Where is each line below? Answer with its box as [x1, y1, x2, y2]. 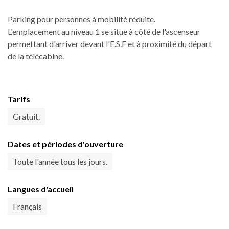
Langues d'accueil [8, 184, 74, 194]
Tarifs [8, 94, 30, 104]
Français [13, 201, 42, 212]
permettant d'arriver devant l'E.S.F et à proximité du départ [8, 39, 212, 49]
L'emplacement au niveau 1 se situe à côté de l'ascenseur [8, 27, 200, 37]
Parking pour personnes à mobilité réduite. [8, 14, 155, 25]
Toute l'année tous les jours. [13, 156, 107, 167]
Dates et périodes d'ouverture [8, 139, 123, 149]
